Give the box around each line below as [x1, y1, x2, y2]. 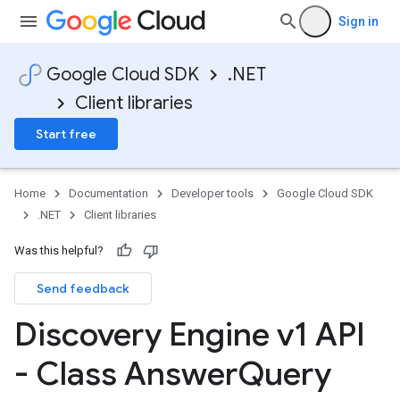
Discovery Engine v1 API [14, 314, 365, 354]
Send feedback [37, 280, 129, 296]
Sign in [338, 14, 379, 29]
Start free [36, 126, 96, 142]
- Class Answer [14, 354, 237, 394]
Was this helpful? [14, 244, 104, 257]
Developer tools [171, 187, 254, 200]
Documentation [69, 187, 148, 200]
